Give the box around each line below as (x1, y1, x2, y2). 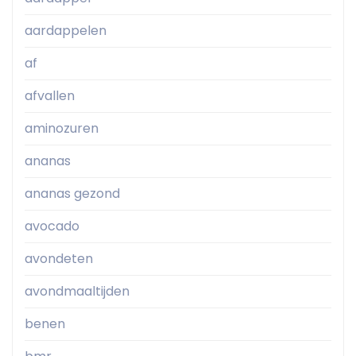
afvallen (25, 87, 75, 106)
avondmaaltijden (25, 282, 130, 301)
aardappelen (25, 21, 106, 41)
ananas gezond (25, 184, 120, 203)
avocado (25, 217, 79, 236)
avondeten (25, 250, 93, 269)
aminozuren (25, 119, 99, 138)
